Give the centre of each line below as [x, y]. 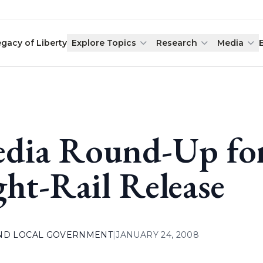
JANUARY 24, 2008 [158, 235]
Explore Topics [104, 43]
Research [177, 43]
